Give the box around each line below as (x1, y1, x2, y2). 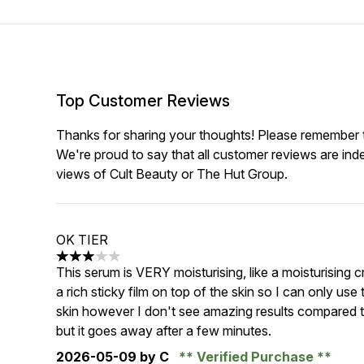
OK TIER (56, 232, 109, 248)
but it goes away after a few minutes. (56, 323, 272, 339)
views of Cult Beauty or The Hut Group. (56, 166, 288, 182)
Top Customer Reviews (56, 91, 231, 110)
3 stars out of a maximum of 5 (55, 256, 232, 273)
